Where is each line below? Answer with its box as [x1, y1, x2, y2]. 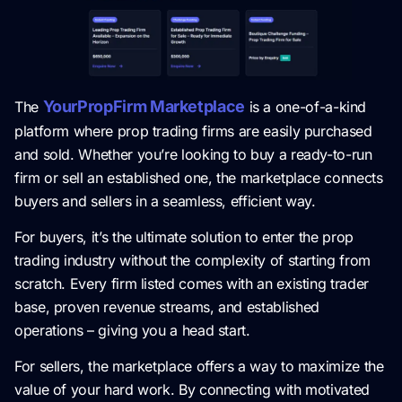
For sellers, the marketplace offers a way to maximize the [14, 357, 384, 376]
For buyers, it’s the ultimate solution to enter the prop [14, 227, 354, 246]
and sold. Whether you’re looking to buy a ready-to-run [14, 144, 372, 163]
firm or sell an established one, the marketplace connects [14, 168, 383, 187]
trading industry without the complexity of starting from [14, 250, 371, 269]
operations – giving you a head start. [14, 320, 250, 339]
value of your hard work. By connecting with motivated [14, 380, 370, 399]
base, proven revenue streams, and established [14, 297, 319, 316]
